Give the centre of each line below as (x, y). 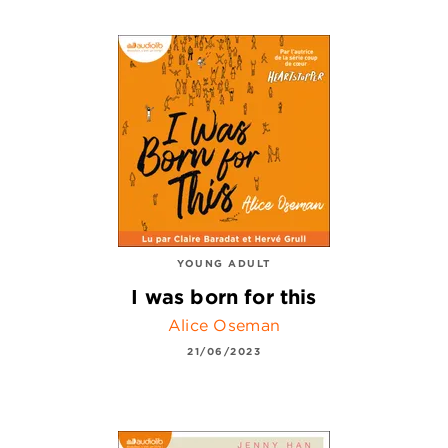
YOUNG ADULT (224, 262)
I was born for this (224, 296)
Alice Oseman (224, 324)
